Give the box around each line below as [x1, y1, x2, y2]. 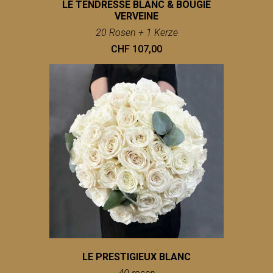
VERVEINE [115, 10, 158, 23]
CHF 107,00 [111, 43, 162, 55]
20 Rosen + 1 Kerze [95, 27, 178, 39]
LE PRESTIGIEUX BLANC [82, 251, 191, 263]
